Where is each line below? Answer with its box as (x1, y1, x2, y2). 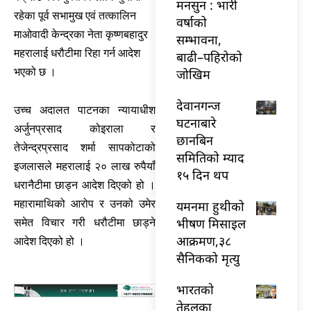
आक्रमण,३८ (176, 232, 231, 249)
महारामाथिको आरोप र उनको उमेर (14, 197, 155, 211)
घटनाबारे (176, 114, 216, 131)
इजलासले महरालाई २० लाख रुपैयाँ (14, 160, 155, 174)
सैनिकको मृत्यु (176, 249, 239, 267)
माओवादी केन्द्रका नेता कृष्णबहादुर (14, 28, 148, 42)
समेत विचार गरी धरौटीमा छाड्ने (14, 216, 155, 230)
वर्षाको (176, 13, 207, 31)
